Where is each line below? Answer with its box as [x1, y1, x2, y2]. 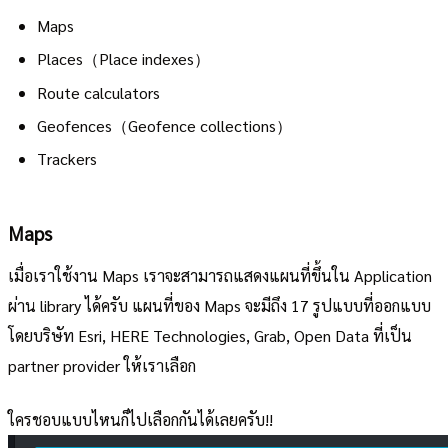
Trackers [36, 148, 97, 170]
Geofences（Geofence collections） [36, 114, 292, 136]
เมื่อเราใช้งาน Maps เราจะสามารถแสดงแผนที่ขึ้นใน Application [8, 265, 432, 287]
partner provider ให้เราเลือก [8, 355, 196, 377]
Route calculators [36, 81, 160, 103]
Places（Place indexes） [36, 48, 210, 70]
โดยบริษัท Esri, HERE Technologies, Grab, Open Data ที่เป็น [8, 325, 412, 347]
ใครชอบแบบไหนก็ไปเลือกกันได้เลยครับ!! [8, 409, 273, 431]
